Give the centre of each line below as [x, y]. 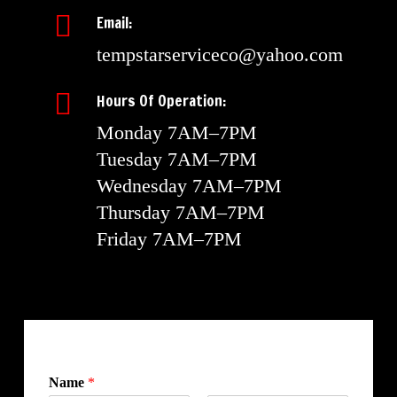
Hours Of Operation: [161, 101]
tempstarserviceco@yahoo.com [219, 55]
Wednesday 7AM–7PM [189, 186]
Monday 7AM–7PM [176, 133]
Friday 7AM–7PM [169, 239]
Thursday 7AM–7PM [180, 213]
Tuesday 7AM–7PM [176, 160]
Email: [114, 23]
